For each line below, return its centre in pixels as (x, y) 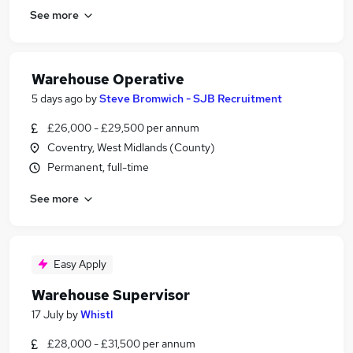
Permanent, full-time (98, 167)
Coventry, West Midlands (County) (131, 147)
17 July (48, 314)
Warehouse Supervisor (111, 295)
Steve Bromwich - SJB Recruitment (191, 98)
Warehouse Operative (108, 79)
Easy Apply (80, 264)
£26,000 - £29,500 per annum (123, 128)
